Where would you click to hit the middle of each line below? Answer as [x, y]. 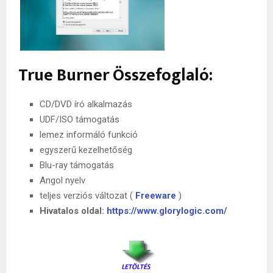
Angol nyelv [62, 180]
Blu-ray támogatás [77, 165]
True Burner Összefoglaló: [115, 75]
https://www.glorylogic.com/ [167, 211]
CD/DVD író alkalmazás [86, 104]
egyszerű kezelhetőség [86, 150]
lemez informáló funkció [89, 134]
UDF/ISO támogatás [80, 119]
